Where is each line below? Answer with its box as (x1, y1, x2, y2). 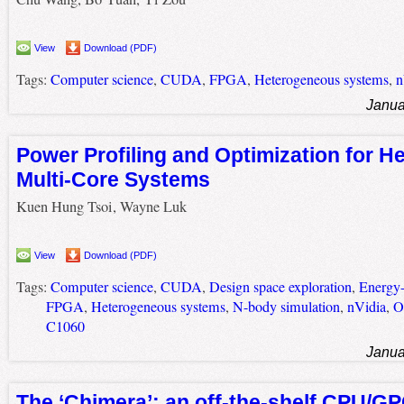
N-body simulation (232, 297, 340, 317)
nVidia (346, 297, 386, 317)
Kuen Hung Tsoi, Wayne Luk (15, 197, 187, 217)
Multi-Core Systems (15, 167, 210, 191)
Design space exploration (208, 277, 352, 298)
